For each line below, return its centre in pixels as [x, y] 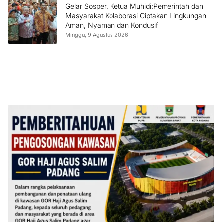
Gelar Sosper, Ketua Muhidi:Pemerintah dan [134, 6]
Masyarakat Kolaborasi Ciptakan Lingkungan [136, 15]
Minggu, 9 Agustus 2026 [97, 34]
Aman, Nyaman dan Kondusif [112, 25]
